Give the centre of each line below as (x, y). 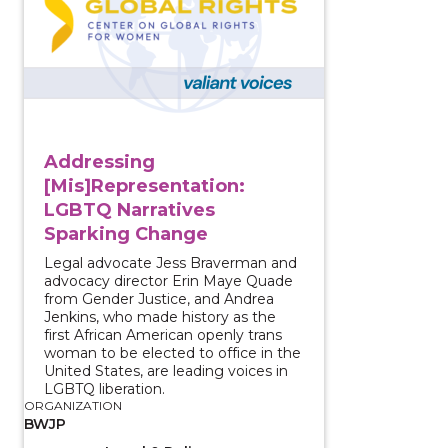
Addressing (99, 161)
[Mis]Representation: (144, 185)
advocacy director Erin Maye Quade (168, 280)
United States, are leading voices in (166, 370)
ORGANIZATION (73, 405)
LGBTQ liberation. (104, 388)
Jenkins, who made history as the (160, 316)
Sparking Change (126, 233)
